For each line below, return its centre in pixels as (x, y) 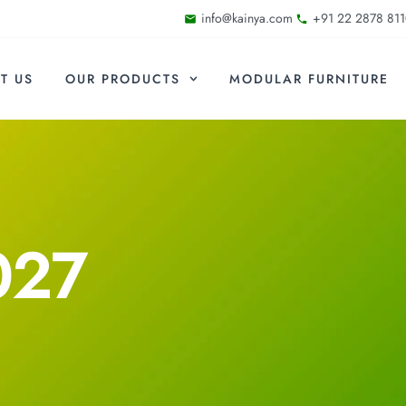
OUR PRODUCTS (122, 79)
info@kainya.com (246, 18)
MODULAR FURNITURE (309, 79)
